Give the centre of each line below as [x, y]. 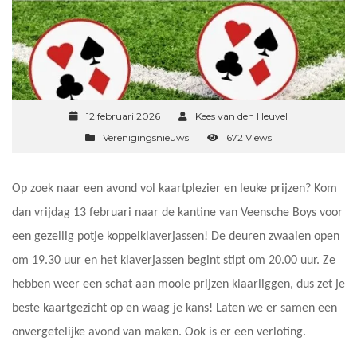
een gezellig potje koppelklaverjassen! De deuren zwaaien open [176, 237]
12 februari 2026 [123, 116]
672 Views [249, 138]
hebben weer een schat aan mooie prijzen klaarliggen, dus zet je [178, 285]
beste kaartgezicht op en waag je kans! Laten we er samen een [175, 309]
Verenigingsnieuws [146, 138]
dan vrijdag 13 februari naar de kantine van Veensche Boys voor [177, 213]
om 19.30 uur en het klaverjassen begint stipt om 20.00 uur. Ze [174, 261]
